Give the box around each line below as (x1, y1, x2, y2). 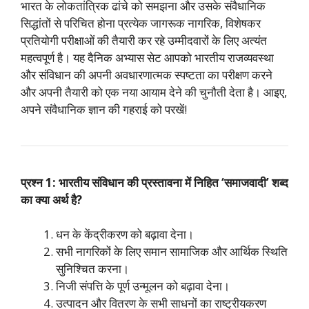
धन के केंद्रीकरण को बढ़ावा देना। (56, 226, 194, 242)
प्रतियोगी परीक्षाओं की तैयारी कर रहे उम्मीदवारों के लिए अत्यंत (21, 32, 267, 48)
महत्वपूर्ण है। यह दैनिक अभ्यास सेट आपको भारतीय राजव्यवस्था (21, 49, 274, 66)
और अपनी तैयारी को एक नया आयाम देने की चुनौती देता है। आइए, (21, 83, 287, 100)
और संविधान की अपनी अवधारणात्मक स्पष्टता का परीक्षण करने (21, 66, 272, 83)
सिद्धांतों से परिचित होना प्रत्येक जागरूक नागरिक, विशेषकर (21, 14, 261, 31)
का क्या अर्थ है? (21, 191, 82, 208)
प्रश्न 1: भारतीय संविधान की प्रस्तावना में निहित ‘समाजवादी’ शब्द (21, 174, 288, 190)
